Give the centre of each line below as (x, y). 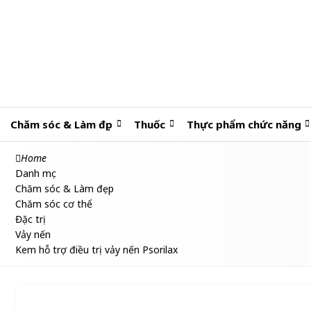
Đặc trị (31, 219)
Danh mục (36, 173)
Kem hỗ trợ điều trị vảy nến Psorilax (96, 250)
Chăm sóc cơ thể (54, 204)
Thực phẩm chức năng (244, 124)
